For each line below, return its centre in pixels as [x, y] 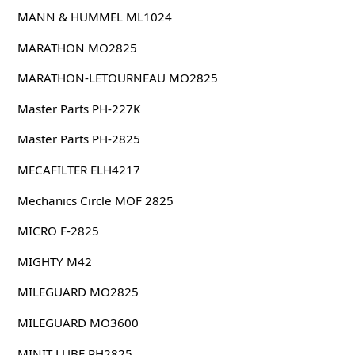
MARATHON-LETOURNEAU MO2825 [117, 78]
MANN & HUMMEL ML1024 [94, 17]
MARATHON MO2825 [77, 47]
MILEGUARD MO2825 [78, 292]
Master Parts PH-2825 [78, 139]
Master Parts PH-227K [78, 108]
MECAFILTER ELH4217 [78, 170]
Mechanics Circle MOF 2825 [95, 200]
